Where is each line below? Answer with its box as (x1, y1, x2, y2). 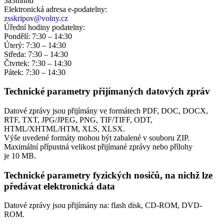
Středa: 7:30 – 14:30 (4, 49, 68, 58)
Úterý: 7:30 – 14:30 (4, 40, 66, 49)
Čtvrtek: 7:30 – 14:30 (4, 58, 71, 67)
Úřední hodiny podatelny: (4, 22, 85, 31)
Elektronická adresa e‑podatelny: (4, 4, 107, 13)
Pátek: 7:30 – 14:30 (4, 67, 65, 76)
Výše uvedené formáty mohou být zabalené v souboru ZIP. (4, 133, 189, 142)
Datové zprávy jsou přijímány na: (4, 201, 111, 210)
